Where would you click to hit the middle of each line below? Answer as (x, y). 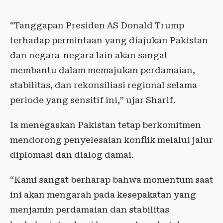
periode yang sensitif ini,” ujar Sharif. (93, 100)
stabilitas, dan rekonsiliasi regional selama (104, 85)
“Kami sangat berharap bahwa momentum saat (111, 180)
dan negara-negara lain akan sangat (89, 55)
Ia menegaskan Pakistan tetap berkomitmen (106, 125)
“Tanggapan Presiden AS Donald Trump (97, 25)
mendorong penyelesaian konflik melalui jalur (111, 140)
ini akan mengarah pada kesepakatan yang (103, 195)
